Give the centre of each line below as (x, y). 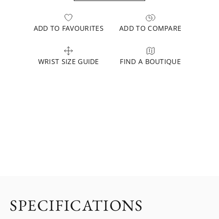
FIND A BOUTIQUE (151, 61)
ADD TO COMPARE (150, 28)
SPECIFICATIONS (77, 205)
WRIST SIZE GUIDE (68, 61)
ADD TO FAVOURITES (68, 28)
